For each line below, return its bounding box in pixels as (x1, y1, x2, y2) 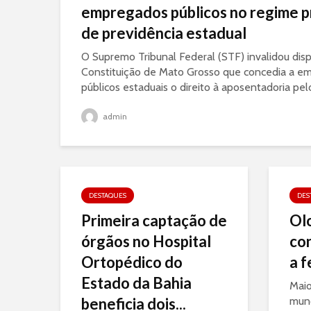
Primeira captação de (81, 211, 227, 230)
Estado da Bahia (81, 274, 192, 292)
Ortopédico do (81, 253, 183, 271)
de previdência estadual (81, 24, 246, 42)
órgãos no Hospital (81, 232, 211, 251)
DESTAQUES (89, 191, 126, 200)
